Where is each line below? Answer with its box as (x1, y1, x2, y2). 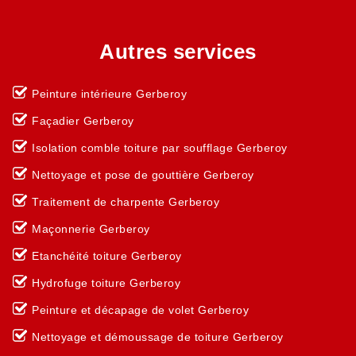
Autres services (99, 40, 257, 64)
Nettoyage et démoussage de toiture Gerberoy (32, 331, 284, 343)
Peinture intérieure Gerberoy (32, 87, 187, 100)
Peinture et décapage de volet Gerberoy (32, 304, 249, 316)
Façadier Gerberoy (32, 114, 134, 127)
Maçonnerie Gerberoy (32, 222, 150, 235)
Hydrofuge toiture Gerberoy (32, 277, 180, 289)
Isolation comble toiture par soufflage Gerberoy (32, 141, 288, 154)
